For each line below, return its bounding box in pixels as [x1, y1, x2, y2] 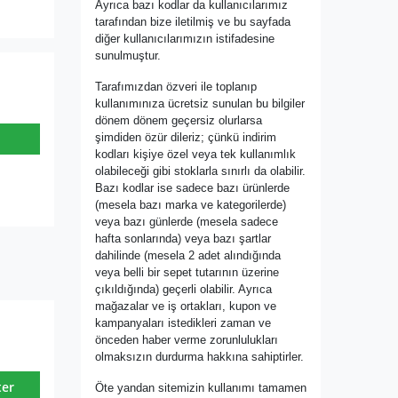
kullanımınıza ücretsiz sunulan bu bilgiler [95, 97, 305, 111]
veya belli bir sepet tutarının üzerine [95, 266, 279, 280]
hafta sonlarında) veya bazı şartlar [95, 232, 271, 246]
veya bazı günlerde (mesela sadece [95, 215, 278, 229]
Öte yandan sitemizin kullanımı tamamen [95, 381, 306, 395]
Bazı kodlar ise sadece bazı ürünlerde [95, 181, 290, 195]
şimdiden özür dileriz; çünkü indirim [95, 131, 276, 145]
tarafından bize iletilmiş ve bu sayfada [95, 15, 291, 29]
